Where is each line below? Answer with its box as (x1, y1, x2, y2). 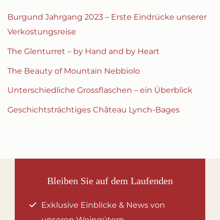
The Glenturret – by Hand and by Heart (7, 47, 160, 56)
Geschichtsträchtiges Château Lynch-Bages (7, 105, 180, 114)
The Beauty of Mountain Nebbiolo (7, 66, 140, 76)
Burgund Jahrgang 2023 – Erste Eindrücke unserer (7, 12, 207, 22)
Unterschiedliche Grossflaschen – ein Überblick (7, 85, 192, 95)
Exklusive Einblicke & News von (41, 200, 165, 210)
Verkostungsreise (7, 27, 76, 37)
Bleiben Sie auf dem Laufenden (47, 175, 173, 186)
